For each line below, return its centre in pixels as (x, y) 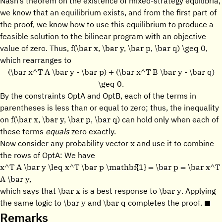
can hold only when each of (169, 119)
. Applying (198, 191)
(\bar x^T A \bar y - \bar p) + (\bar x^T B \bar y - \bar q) (111, 72)
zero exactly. (93, 131)
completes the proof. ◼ (168, 203)
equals (57, 131)
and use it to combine (174, 143)
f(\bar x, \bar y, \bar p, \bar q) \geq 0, (139, 48)
